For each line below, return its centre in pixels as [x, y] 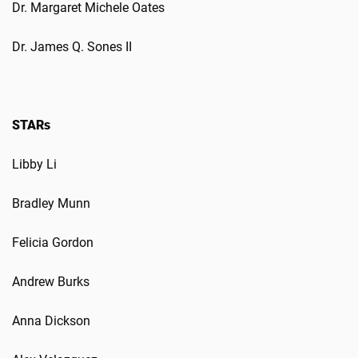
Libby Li [34, 165]
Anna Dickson [51, 321]
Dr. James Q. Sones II [72, 47]
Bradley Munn [51, 204]
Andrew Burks [51, 282]
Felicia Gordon [53, 243]
